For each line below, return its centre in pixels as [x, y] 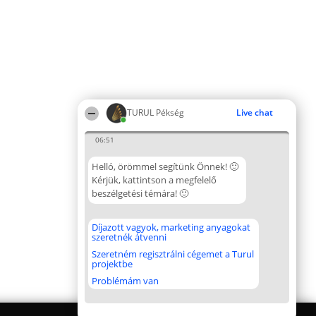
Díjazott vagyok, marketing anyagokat [171, 227]
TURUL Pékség [156, 113]
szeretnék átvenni [129, 237]
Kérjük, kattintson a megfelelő [154, 180]
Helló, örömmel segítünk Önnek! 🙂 [165, 166]
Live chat [255, 113]
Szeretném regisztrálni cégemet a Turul [173, 254]
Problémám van [125, 281]
